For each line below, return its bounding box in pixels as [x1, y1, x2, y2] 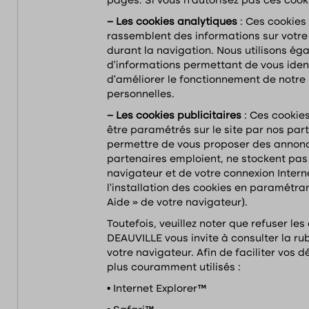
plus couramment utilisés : [107, 263, 241, 272]
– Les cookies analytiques [107, 17, 240, 27]
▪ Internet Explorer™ [107, 284, 206, 294]
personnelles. [107, 90, 175, 99]
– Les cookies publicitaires [107, 111, 244, 121]
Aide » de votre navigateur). [107, 198, 248, 208]
